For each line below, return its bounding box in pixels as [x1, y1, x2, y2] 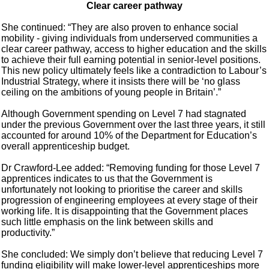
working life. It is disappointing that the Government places [1, 206, 249, 217]
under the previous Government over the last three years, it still [1, 119, 266, 130]
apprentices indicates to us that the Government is [1, 174, 213, 184]
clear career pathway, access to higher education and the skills [1, 44, 267, 55]
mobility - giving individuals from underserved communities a [1, 33, 258, 44]
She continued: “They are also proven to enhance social [1, 22, 239, 33]
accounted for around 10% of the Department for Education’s [1, 130, 258, 141]
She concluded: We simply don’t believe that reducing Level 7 [1, 249, 264, 260]
